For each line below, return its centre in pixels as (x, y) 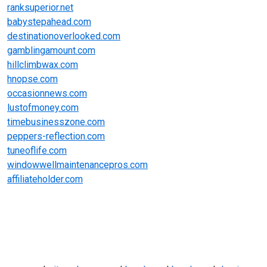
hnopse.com (32, 79)
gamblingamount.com (51, 50)
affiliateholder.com (45, 179)
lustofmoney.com (43, 107)
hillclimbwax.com (43, 64)
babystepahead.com (49, 21)
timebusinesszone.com (56, 122)
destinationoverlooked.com (64, 36)
